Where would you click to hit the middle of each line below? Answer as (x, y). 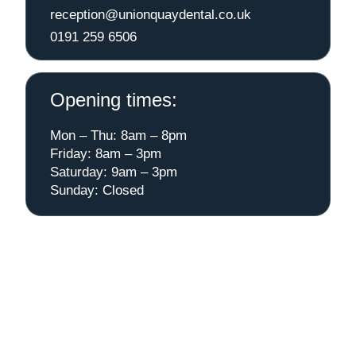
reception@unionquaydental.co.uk (151, 14)
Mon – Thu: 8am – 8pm (118, 135)
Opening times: (114, 100)
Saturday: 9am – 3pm (114, 172)
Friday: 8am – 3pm (106, 153)
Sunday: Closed (97, 190)
